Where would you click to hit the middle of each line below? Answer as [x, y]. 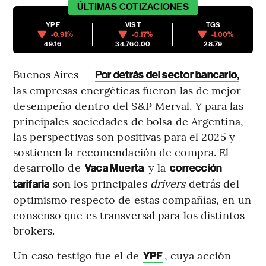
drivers [168, 183]
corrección [196, 168]
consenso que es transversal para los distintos [129, 215]
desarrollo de [48, 167]
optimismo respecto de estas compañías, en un [132, 199]
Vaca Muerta [114, 168]
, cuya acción [198, 255]
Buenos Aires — [53, 74]
